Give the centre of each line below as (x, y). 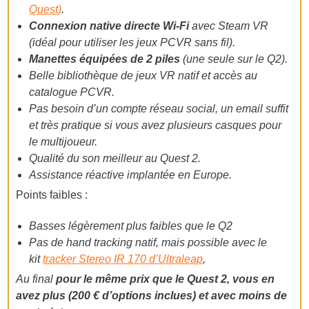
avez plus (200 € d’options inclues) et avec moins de (152, 296)
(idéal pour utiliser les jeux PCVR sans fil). (132, 43)
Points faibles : (52, 195)
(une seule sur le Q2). (234, 59)
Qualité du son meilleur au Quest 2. (115, 159)
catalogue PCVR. (72, 92)
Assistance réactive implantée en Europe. (131, 175)
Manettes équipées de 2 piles (105, 59)
